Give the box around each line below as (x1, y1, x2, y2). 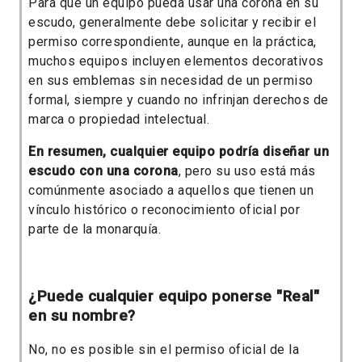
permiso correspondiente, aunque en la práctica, (28, 33, 317, 49)
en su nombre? (28, 306, 136, 325)
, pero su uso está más (178, 162, 316, 179)
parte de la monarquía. (28, 221, 161, 237)
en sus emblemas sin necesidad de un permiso (28, 72, 314, 88)
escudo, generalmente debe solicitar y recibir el (28, 14, 316, 30)
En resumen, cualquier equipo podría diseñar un (28, 143, 329, 159)
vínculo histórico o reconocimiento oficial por (28, 201, 300, 217)
